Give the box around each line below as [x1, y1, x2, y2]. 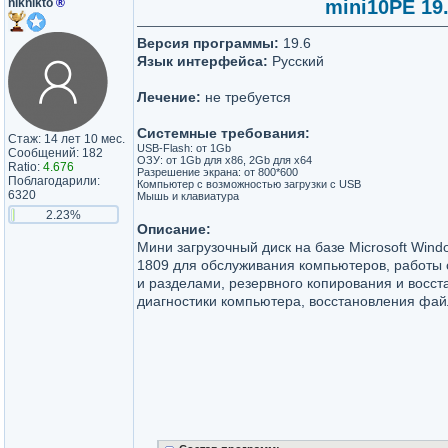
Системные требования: [137, 125, 310, 141]
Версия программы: [137, 35, 279, 51]
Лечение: [137, 89, 201, 105]
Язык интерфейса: [137, 53, 268, 69]
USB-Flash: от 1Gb [137, 142, 231, 154]
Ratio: [8, 160, 43, 174]
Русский [268, 53, 324, 69]
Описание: [137, 221, 211, 237]
